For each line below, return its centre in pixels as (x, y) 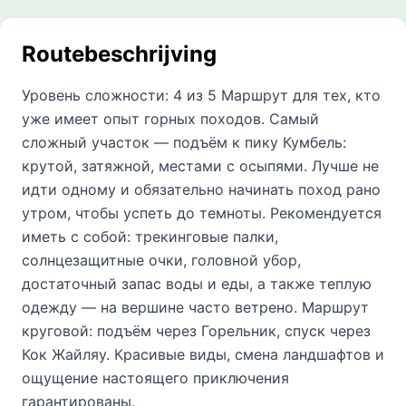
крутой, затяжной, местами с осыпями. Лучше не (200, 166)
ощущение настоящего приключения (155, 378)
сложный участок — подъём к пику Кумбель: (184, 142)
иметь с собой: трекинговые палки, (150, 237)
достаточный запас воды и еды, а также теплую (197, 284)
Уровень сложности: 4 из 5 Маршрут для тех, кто (201, 95)
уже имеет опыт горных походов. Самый (170, 119)
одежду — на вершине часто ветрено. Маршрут (195, 307)
